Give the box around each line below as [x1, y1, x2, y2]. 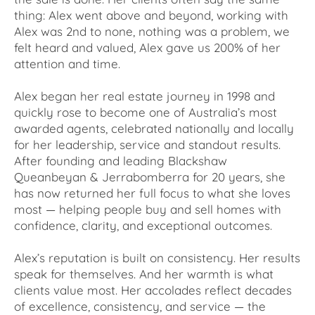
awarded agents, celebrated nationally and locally [14, 121, 294, 136]
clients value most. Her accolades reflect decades [14, 283, 292, 298]
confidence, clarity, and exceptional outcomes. [14, 218, 272, 233]
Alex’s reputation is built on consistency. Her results [14, 250, 300, 266]
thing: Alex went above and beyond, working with [14, 8, 288, 23]
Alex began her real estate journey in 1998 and [14, 89, 275, 104]
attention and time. [14, 56, 120, 72]
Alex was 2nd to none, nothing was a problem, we [14, 24, 290, 39]
